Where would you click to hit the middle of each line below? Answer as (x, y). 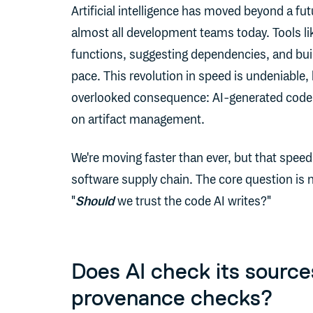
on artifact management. (138, 121)
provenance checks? (172, 298)
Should (95, 202)
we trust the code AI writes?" (193, 202)
